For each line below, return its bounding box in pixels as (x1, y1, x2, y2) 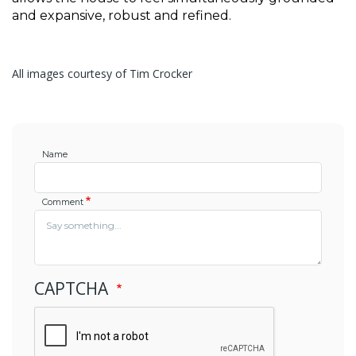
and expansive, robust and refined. (12, 7, 231, 23)
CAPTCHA (34, 277, 112, 300)
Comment (42, 195, 83, 207)
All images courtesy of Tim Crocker (12, 65, 192, 81)
